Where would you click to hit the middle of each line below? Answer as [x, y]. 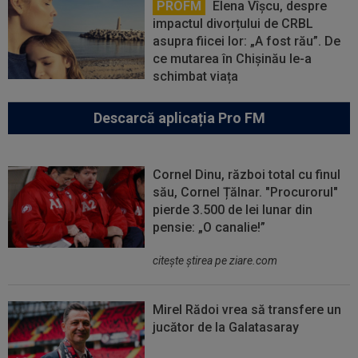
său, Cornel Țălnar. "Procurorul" [246, 192]
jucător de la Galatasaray [226, 327]
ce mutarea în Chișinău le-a [233, 58]
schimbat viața [196, 76]
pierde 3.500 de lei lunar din [233, 209]
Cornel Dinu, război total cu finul [247, 174]
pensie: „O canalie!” [209, 227]
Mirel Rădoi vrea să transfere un [247, 309]
